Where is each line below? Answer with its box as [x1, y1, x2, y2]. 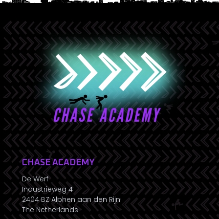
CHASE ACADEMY [22, 158, 94, 167]
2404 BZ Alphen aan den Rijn [22, 195, 120, 204]
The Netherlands [22, 205, 78, 215]
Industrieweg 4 [22, 184, 73, 194]
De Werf [22, 174, 48, 184]
